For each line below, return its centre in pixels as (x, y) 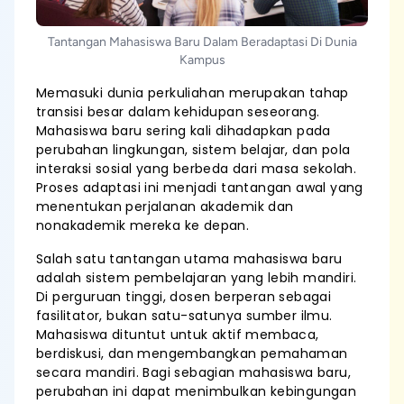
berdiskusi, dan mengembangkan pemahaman (192, 353)
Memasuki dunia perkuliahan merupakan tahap (193, 93)
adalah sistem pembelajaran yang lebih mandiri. (197, 278)
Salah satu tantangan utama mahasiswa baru (189, 259)
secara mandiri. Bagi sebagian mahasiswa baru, (193, 372)
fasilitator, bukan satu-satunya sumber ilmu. (184, 316)
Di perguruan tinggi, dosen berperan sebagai (184, 297)
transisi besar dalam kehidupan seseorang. (178, 112)
